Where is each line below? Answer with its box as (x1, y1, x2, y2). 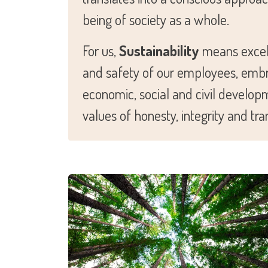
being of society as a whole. (83, 10, 229, 29)
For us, (83, 41, 119, 60)
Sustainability (119, 41, 202, 60)
